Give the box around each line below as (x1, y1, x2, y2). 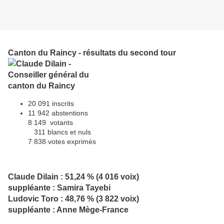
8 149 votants (28, 118, 73, 126)
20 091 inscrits (28, 99, 74, 107)
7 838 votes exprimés (28, 137, 96, 145)
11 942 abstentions (28, 108, 88, 117)
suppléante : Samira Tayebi (8, 183, 110, 192)
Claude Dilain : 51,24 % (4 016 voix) (8, 172, 139, 181)
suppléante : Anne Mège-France (8, 205, 128, 214)
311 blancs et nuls (28, 127, 91, 136)
